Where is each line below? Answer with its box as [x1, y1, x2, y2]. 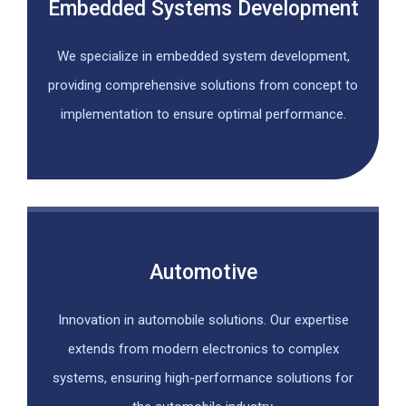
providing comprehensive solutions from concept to [48, 77, 358, 94]
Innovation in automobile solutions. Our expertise [57, 311, 349, 328]
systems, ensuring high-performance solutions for [53, 369, 353, 386]
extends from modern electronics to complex [67, 340, 339, 357]
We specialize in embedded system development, [56, 48, 350, 65]
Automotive [149, 259, 257, 285]
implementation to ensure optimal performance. [60, 106, 346, 123]
